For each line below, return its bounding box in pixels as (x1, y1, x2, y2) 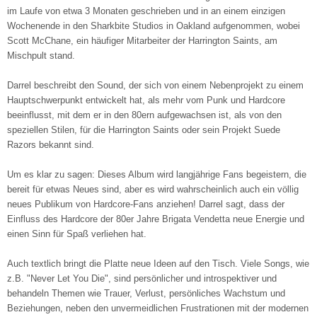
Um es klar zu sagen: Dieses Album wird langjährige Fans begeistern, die (7, 169, 306, 180)
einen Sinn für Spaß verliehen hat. (7, 229, 146, 239)
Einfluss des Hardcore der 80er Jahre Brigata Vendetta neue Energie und (7, 214, 304, 224)
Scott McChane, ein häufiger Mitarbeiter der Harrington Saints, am (7, 35, 277, 46)
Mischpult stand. (7, 50, 75, 61)
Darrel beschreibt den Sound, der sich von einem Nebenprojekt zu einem (7, 80, 304, 91)
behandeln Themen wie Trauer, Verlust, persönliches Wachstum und (7, 288, 285, 299)
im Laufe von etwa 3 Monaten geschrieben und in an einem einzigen (7, 6, 285, 16)
